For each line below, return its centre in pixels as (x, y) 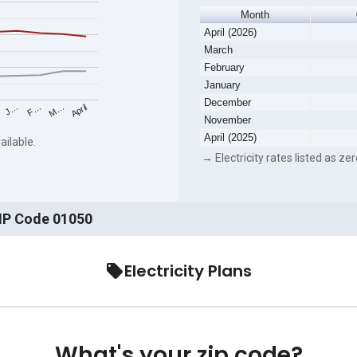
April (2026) (230, 33)
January (222, 85)
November (227, 120)
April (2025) (230, 138)
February (224, 68)
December (227, 103)
